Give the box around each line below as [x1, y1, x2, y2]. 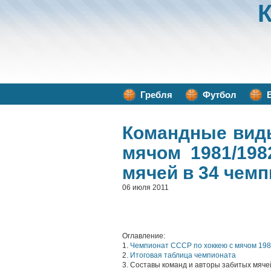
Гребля [140, 90, 172, 100]
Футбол [203, 90, 237, 100]
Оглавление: [122, 232, 165, 240]
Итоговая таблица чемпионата [130, 251, 236, 260]
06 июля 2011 [122, 183, 169, 192]
